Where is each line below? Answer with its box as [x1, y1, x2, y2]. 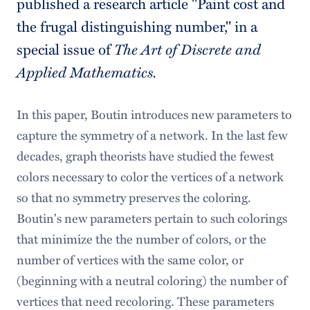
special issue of [16, 38, 114, 60]
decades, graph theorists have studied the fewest [16, 146, 274, 165]
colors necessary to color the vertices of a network [16, 167, 284, 186]
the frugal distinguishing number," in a [16, 15, 257, 37]
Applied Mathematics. [16, 61, 156, 83]
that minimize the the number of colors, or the [16, 229, 266, 248]
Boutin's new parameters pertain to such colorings [16, 208, 287, 228]
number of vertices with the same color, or [16, 250, 244, 269]
